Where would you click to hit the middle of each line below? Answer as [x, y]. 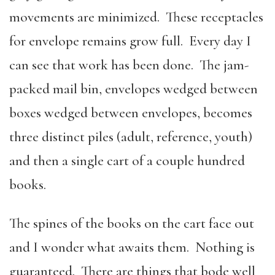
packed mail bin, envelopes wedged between [134, 89]
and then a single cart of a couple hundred [127, 161]
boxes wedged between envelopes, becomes [131, 113]
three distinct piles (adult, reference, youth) [131, 137]
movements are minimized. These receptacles [136, 17]
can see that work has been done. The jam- [129, 65]
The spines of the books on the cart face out [132, 223]
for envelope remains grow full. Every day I [130, 41]
